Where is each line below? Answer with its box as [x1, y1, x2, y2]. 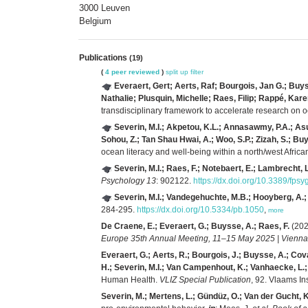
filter [190, 67, 203, 76]
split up [166, 67, 188, 76]
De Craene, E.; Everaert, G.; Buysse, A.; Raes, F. [101, 221, 289, 231]
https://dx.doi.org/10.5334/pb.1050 [137, 204, 264, 214]
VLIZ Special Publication [159, 274, 251, 285]
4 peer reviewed [105, 67, 159, 76]
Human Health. [101, 274, 159, 285]
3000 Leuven [79, 2, 130, 13]
